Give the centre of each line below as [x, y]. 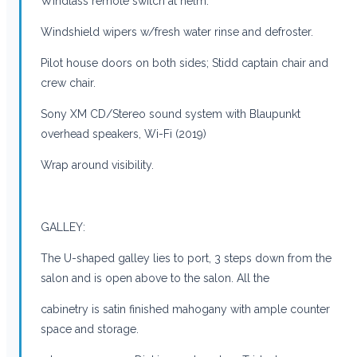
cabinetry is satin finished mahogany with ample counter [185, 309]
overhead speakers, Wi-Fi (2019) [124, 133]
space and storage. [90, 329]
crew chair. [68, 82]
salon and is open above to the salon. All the [155, 278]
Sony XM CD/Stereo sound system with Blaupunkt [171, 114]
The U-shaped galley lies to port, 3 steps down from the [186, 258]
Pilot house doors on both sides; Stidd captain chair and [184, 63]
